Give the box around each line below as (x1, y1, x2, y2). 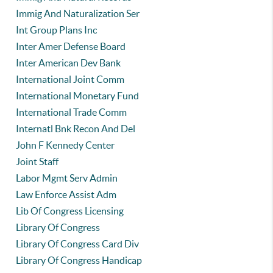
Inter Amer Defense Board (16, 41, 126, 52)
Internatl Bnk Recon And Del (16, 123, 136, 134)
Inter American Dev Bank (16, 57, 121, 68)
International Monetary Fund (16, 90, 140, 101)
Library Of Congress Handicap (16, 255, 143, 266)
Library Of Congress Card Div (16, 238, 140, 249)
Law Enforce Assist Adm (16, 189, 117, 200)
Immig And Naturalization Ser (16, 8, 140, 19)
